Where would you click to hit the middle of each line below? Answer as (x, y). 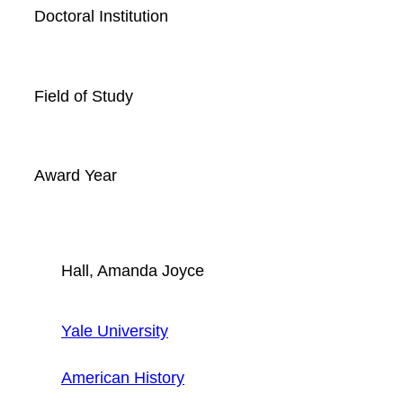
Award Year (76, 175)
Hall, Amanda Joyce (133, 270)
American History (123, 377)
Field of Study (84, 95)
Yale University (115, 330)
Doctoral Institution (101, 16)
